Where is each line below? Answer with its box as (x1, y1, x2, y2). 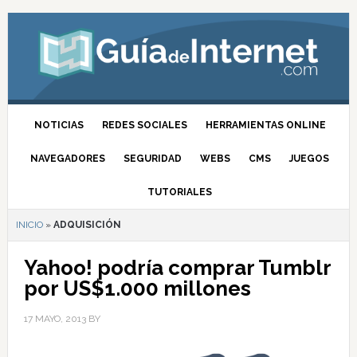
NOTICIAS (33, 120, 84, 131)
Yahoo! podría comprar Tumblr (23, 256, 331, 280)
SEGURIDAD (124, 153, 182, 164)
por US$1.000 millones (23, 277, 251, 300)
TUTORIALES (147, 186, 213, 198)
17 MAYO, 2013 (23, 313, 86, 324)
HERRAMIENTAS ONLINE (205, 120, 326, 131)
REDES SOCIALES (101, 120, 187, 131)
